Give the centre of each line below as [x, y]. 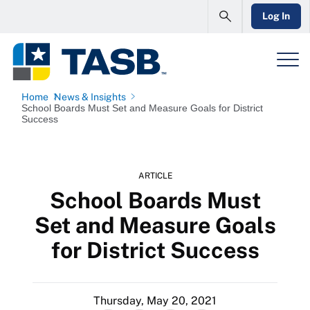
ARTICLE [155, 176]
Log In [276, 16]
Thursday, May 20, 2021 [155, 301]
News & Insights [90, 97]
